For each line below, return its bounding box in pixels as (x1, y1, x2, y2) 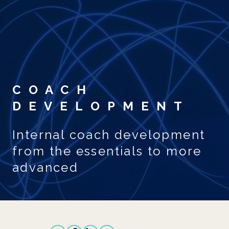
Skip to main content (75, 7, 153, 16)
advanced (12, 160, 79, 175)
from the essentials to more (12, 144, 202, 158)
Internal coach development (12, 127, 205, 142)
